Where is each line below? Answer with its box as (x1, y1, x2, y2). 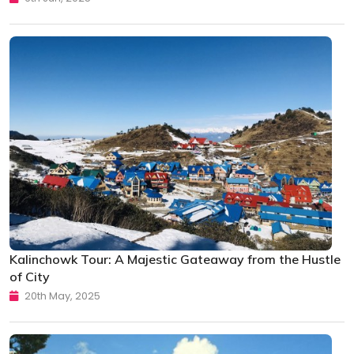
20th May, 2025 (22, 288, 100, 304)
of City (9, 269, 50, 285)
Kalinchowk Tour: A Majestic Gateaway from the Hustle (9, 251, 341, 268)
